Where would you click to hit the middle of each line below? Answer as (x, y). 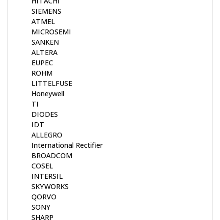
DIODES (45, 114)
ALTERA (44, 52)
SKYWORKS (50, 186)
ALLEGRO (47, 135)
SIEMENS (46, 11)
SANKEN (45, 42)
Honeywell (48, 93)
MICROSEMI (51, 31)
